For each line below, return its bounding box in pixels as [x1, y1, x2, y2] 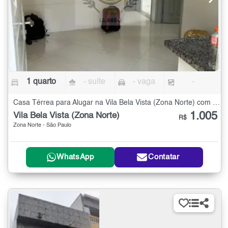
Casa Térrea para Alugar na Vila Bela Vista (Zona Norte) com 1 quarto [213, 99, 220, 107]
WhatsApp [56, 153, 94, 161]
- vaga [132, 78, 155, 87]
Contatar [148, 153, 180, 161]
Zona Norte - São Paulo [13, 123, 71, 129]
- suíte [83, 78, 106, 87]
